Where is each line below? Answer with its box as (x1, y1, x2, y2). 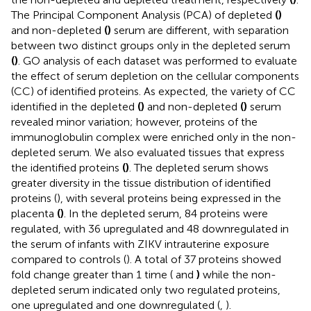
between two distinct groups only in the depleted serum (11, 38, 290, 52)
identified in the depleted (11, 99, 137, 113)
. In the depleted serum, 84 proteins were (64, 206, 268, 220)
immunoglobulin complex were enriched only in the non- (11, 130, 296, 144)
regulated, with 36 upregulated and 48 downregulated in (11, 221, 289, 235)
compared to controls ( (11, 252, 126, 266)
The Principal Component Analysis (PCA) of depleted (11, 8, 275, 22)
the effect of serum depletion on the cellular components (11, 69, 299, 83)
